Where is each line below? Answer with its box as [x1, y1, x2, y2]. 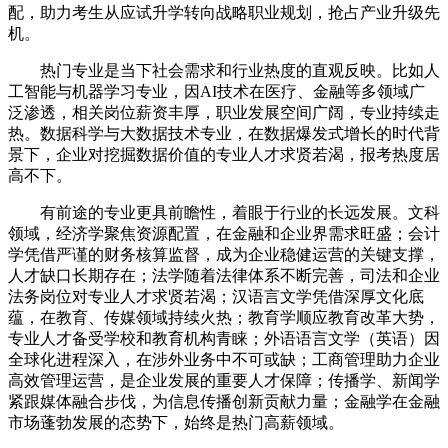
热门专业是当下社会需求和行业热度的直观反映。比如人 [8, 62, 440, 80]
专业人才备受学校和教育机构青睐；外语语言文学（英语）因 [8, 330, 440, 348]
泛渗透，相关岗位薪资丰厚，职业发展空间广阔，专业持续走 [8, 104, 440, 122]
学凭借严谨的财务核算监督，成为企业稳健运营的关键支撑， [8, 246, 440, 264]
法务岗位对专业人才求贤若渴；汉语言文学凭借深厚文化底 [8, 288, 424, 306]
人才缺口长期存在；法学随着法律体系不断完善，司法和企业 [8, 267, 440, 285]
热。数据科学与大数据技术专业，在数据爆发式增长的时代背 [8, 125, 440, 143]
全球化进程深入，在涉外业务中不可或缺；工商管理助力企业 [8, 351, 440, 369]
